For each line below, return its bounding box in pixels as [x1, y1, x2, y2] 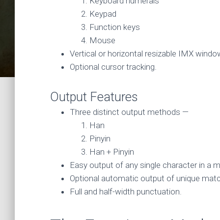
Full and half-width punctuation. [70, 187, 182, 196]
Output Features [50, 89, 138, 104]
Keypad [89, 9, 116, 19]
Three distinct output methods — [70, 107, 189, 117]
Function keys [89, 22, 140, 32]
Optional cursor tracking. [70, 62, 157, 72]
